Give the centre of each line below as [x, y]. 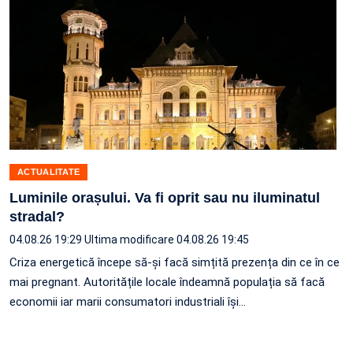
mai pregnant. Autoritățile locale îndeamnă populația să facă [167, 282]
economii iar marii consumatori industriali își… [128, 302]
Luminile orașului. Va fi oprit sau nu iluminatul [165, 198]
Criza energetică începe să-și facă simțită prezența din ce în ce [175, 263]
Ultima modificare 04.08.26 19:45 [167, 240]
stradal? [37, 217]
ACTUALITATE [49, 172]
